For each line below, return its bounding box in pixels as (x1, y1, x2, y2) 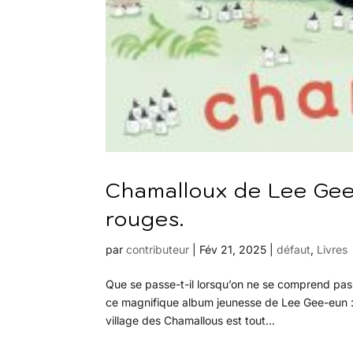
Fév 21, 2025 (199, 242, 267, 256)
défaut (277, 242, 311, 256)
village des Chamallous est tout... (106, 313, 276, 327)
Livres (317, 242, 348, 256)
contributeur (126, 242, 190, 256)
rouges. (106, 204, 185, 232)
